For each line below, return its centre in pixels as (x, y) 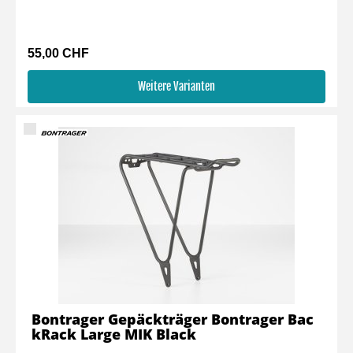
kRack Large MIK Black (114, 334)
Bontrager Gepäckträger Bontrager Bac (173, 319)
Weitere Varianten (176, 86)
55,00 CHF (58, 53)
